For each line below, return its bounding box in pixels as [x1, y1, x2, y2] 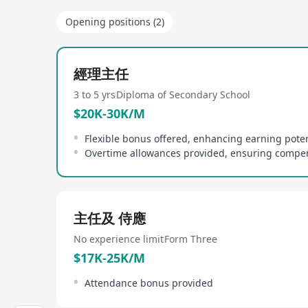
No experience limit [74, 232, 164, 245]
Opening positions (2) [65, 15, 164, 28]
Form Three [164, 232, 217, 245]
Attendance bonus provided [85, 276, 213, 289]
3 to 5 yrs [74, 88, 115, 101]
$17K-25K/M [74, 250, 145, 266]
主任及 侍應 [74, 209, 146, 228]
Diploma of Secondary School [116, 88, 250, 101]
